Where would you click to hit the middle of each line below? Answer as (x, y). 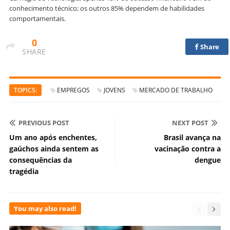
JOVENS (114, 90)
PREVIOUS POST (44, 123)
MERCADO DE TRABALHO (176, 90)
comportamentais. (38, 19)
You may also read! (45, 209)
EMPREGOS (73, 90)
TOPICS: (25, 90)
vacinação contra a (188, 149)
